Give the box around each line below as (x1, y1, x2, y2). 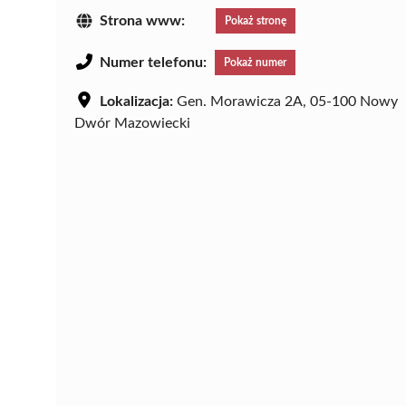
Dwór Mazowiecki (74, 116, 190, 131)
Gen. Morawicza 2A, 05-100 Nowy (173, 94, 398, 110)
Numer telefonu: (100, 55, 207, 71)
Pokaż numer (224, 57, 286, 69)
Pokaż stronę (225, 15, 286, 27)
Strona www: (100, 14, 185, 29)
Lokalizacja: (100, 94, 173, 110)
